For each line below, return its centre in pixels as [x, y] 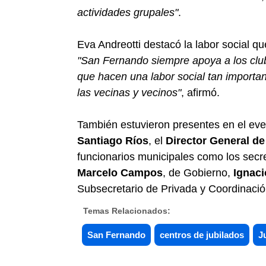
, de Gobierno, [198, 172]
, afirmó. [200, 92]
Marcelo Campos [120, 172]
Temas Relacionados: [127, 210]
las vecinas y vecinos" [129, 92]
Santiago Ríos [113, 140]
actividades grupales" [128, 12]
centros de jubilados [202, 235]
